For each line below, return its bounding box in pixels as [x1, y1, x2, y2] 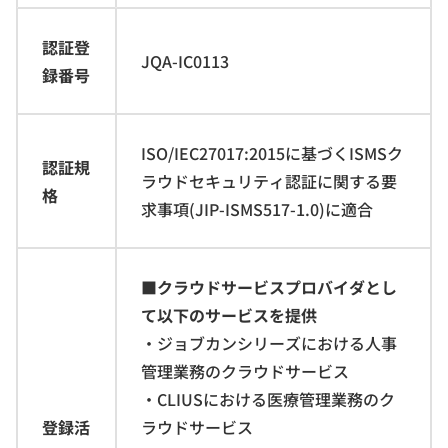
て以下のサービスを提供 [141, 302, 317, 327]
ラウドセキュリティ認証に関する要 [141, 168, 397, 193]
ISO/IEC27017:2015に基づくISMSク [141, 140, 403, 165]
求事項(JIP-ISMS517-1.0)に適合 [141, 196, 373, 221]
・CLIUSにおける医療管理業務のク [141, 386, 395, 411]
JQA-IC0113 [141, 48, 229, 73]
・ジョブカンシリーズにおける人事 [141, 330, 397, 355]
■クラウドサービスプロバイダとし [141, 274, 397, 299]
